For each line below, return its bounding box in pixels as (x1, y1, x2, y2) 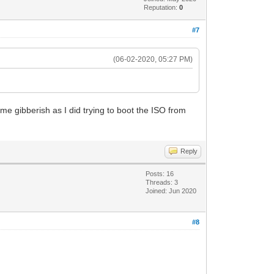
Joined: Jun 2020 (146, 187, 197, 194)
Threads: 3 (146, 178, 179, 186)
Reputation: (144, 3, 180, 11)
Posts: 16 (146, 169, 174, 177)
